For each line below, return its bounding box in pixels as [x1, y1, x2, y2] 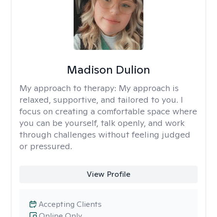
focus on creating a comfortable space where [19, 106, 197, 117]
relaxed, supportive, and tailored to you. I [19, 94, 183, 105]
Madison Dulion [66, 62, 150, 77]
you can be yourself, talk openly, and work [19, 117, 185, 128]
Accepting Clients [39, 199, 102, 209]
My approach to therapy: [19, 82, 119, 93]
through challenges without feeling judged [19, 129, 190, 140]
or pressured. [19, 140, 72, 152]
